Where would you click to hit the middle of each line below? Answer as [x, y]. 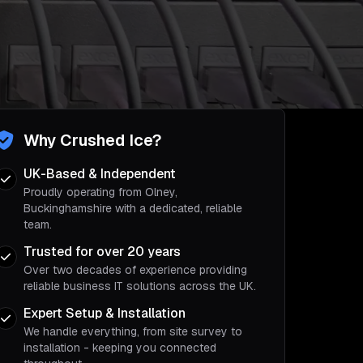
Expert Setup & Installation [105, 313]
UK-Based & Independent [100, 174]
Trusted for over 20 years [102, 252]
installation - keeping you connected [120, 348]
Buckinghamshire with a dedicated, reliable [133, 208]
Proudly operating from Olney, [100, 192]
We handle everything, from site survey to [133, 331]
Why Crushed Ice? [92, 140]
